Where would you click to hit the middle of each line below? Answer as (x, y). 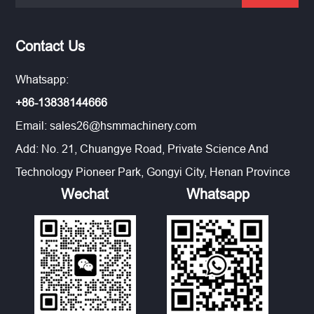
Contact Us (50, 46)
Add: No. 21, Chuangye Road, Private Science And (142, 149)
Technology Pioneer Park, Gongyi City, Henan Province (153, 172)
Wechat (85, 194)
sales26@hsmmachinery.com (123, 126)
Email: (33, 126)
